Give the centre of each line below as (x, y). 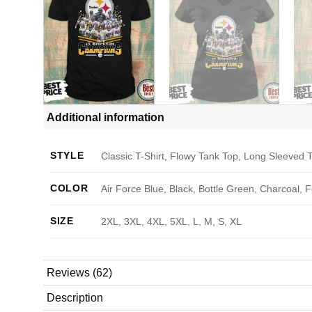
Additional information (106, 117)
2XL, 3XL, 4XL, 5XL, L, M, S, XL (172, 221)
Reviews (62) (79, 272)
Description (75, 297)
